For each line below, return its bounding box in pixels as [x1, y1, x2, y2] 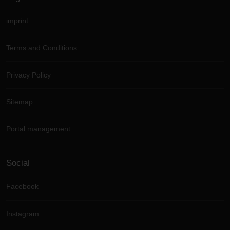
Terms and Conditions [6, 44, 77, 52]
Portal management [6, 125, 70, 133]
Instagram [6, 209, 39, 218]
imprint [6, 16, 28, 25]
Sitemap [6, 98, 33, 106]
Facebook [6, 182, 39, 191]
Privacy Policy [6, 70, 51, 79]
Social [6, 158, 30, 168]
